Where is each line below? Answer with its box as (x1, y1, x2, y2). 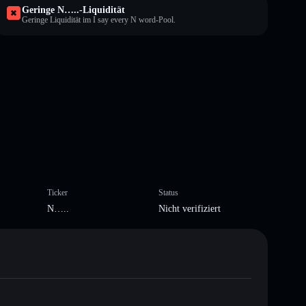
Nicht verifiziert (158, 203, 221, 214)
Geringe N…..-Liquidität (22, 4, 125, 15)
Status (158, 187, 178, 197)
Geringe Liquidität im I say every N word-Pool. (22, 14, 176, 25)
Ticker (46, 187, 68, 197)
